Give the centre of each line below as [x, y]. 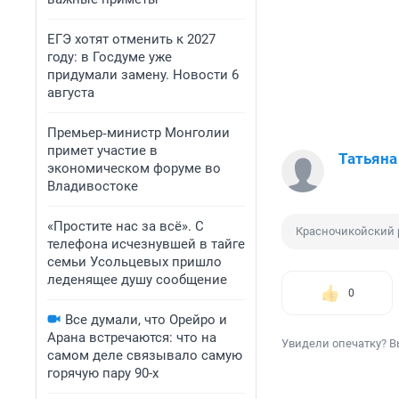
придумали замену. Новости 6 [143, 75]
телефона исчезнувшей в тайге [146, 244]
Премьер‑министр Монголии [138, 133]
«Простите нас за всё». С [126, 226]
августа [71, 93]
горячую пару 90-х [103, 373]
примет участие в [102, 151]
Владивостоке [93, 186]
